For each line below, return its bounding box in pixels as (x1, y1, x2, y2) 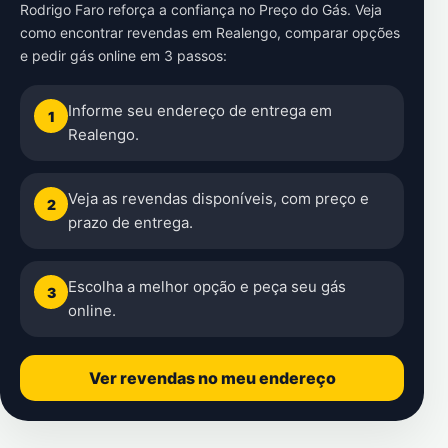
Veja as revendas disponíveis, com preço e (68, 189, 369, 208)
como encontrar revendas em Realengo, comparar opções (20, 24, 400, 41)
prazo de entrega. (68, 213, 193, 232)
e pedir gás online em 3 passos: (20, 47, 227, 64)
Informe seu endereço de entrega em (68, 101, 332, 120)
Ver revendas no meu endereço (88, 368, 336, 388)
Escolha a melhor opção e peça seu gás (68, 277, 346, 296)
